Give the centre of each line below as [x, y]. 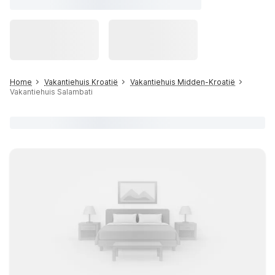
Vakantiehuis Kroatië [81, 82]
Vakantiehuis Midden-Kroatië [183, 82]
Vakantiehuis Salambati [51, 92]
